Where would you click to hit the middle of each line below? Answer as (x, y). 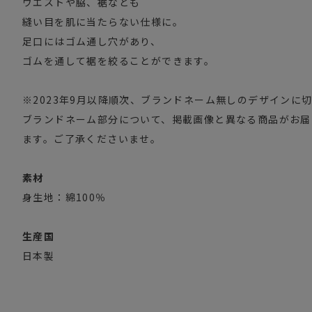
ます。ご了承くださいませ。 (92, 139)
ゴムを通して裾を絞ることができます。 (119, 61)
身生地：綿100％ (64, 197)
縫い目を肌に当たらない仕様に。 (103, 22)
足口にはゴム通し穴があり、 (92, 41)
